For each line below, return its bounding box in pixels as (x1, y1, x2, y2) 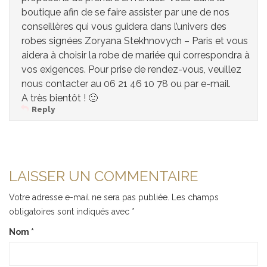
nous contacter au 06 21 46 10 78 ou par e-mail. (21, 77, 231, 89)
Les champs (172, 192, 219, 202)
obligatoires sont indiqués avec (9, 206, 132, 216)
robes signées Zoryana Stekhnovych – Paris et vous (21, 35, 248, 46)
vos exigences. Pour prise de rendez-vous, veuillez (21, 63, 241, 75)
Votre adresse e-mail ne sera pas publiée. (9, 192, 169, 202)
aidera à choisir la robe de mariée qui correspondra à (21, 49, 250, 61)
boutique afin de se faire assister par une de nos (21, 6, 229, 18)
